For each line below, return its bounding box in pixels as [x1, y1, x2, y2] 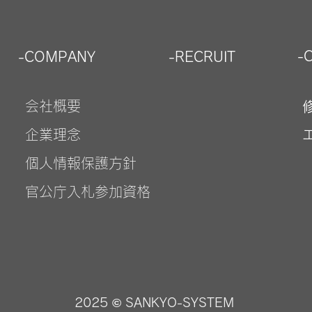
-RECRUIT [169, 49, 235, 63]
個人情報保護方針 [25, 156, 136, 170]
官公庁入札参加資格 [25, 185, 150, 198]
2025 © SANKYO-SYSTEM [75, 296, 234, 309]
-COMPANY [18, 49, 95, 63]
